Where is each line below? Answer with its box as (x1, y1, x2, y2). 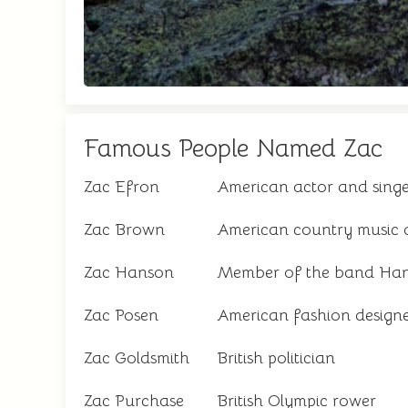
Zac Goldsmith (84, 348, 189, 368)
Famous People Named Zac (84, 133, 382, 164)
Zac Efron (84, 177, 159, 197)
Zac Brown (84, 219, 165, 240)
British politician (217, 348, 335, 368)
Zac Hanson (84, 262, 174, 282)
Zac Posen (84, 305, 158, 325)
